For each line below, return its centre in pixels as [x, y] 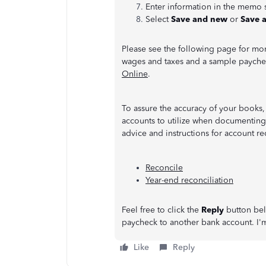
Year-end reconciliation [189, 180]
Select [158, 19]
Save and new [199, 19]
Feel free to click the [161, 210]
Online [135, 74]
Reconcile [164, 167]
